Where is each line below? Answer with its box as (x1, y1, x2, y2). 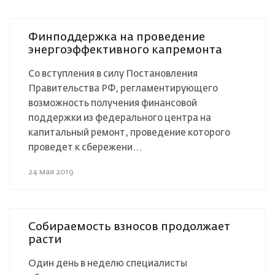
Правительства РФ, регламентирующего (28, 83, 218, 93)
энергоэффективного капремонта (28, 44, 222, 56)
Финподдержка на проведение (28, 31, 205, 43)
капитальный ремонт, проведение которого (28, 128, 230, 137)
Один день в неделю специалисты (28, 258, 187, 268)
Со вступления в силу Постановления (28, 69, 198, 79)
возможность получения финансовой (28, 98, 197, 108)
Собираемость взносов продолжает (28, 221, 230, 233)
